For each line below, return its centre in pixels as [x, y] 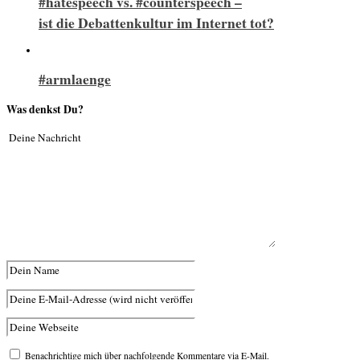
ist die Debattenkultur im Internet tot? [156, 22]
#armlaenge [75, 79]
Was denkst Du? [45, 109]
